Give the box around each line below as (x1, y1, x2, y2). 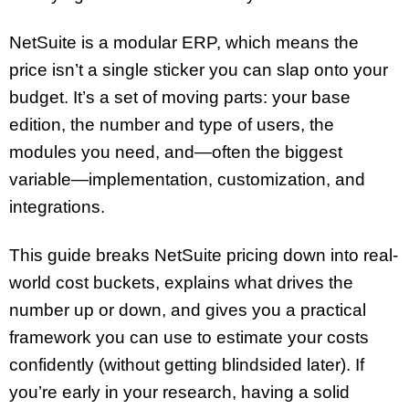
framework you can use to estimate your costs (9, 327, 369, 347)
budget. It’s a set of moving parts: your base (9, 87, 351, 107)
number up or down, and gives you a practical (9, 299, 366, 320)
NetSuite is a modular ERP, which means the (9, 32, 359, 52)
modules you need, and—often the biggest (9, 142, 342, 162)
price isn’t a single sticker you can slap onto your (9, 59, 388, 79)
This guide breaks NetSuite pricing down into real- (9, 245, 398, 265)
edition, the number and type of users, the (9, 114, 334, 134)
